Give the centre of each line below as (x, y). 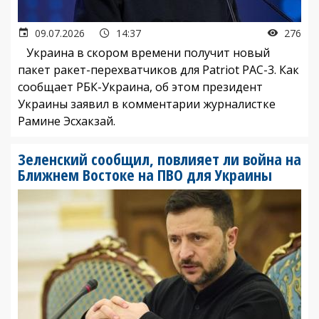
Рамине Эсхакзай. (67, 121)
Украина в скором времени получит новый (144, 52)
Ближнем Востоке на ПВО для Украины (145, 174)
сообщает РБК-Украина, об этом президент (140, 87)
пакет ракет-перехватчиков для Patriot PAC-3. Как (158, 69)
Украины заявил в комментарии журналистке (147, 104)
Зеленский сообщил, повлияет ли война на (159, 158)
